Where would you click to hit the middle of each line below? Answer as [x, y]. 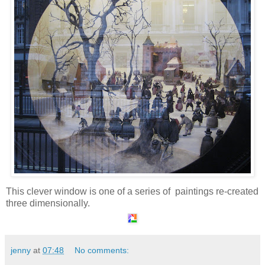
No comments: [102, 250]
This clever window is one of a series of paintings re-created [132, 191]
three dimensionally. [48, 203]
